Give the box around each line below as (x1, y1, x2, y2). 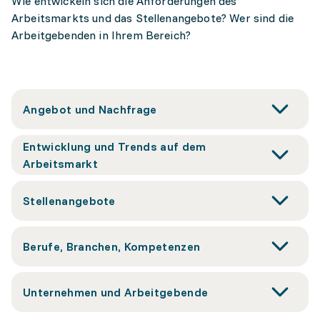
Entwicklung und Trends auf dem (23, 139, 206, 154)
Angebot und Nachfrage (23, 102, 157, 116)
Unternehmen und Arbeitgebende (23, 285, 209, 299)
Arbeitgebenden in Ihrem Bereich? (11, 28, 191, 42)
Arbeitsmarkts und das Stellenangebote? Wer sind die (11, 11, 294, 25)
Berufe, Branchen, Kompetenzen (23, 239, 201, 254)
